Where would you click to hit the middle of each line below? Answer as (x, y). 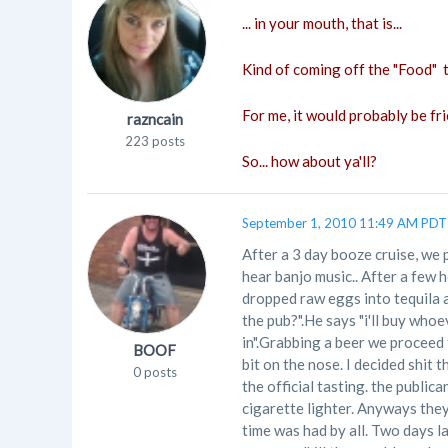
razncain (154, 119)
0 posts (154, 372)
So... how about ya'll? (309, 161)
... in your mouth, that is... (322, 23)
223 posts (154, 141)
